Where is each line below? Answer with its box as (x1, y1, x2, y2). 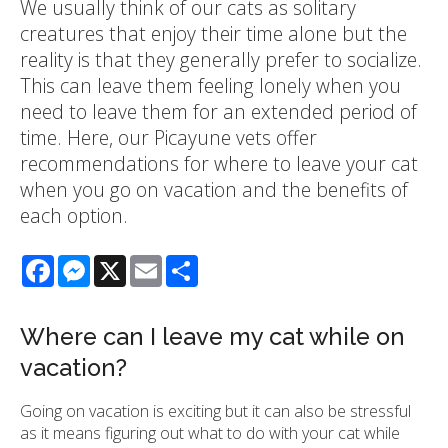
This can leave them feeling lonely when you (20, 71, 401, 99)
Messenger (90, 251, 171, 274)
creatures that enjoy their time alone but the (20, 19, 407, 47)
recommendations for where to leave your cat (20, 149, 418, 177)
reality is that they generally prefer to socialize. (20, 45, 422, 73)
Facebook (54, 251, 125, 274)
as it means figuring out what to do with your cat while (20, 421, 400, 444)
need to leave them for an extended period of (20, 97, 417, 125)
